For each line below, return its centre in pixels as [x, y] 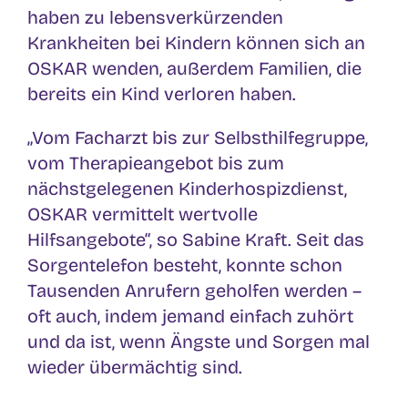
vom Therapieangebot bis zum [156, 163]
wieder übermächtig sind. [135, 367]
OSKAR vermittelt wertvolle [143, 214]
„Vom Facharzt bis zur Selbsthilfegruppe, [198, 137]
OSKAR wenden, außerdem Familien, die [194, 68]
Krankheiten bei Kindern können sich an [196, 42]
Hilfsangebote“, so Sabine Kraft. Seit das [196, 239]
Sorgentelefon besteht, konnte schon [185, 265]
